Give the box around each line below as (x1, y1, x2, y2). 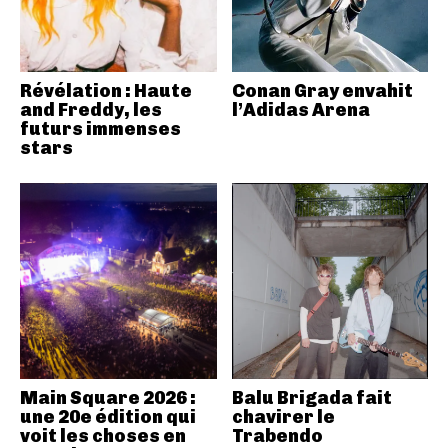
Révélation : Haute (20, 79, 192, 102)
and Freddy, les (20, 98, 162, 121)
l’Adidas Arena (231, 98, 370, 121)
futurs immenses (20, 117, 181, 140)
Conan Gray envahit (231, 79, 413, 102)
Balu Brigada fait (231, 387, 392, 409)
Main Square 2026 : (20, 387, 196, 409)
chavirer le (231, 406, 335, 428)
